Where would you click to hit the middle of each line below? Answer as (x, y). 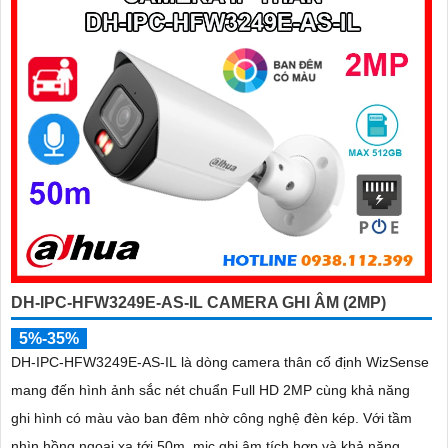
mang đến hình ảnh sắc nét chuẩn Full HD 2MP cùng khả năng (210, 389)
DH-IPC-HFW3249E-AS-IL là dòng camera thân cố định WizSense (220, 361)
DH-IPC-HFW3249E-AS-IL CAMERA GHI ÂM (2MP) (198, 302)
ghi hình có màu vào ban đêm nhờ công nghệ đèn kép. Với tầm (187, 417)
